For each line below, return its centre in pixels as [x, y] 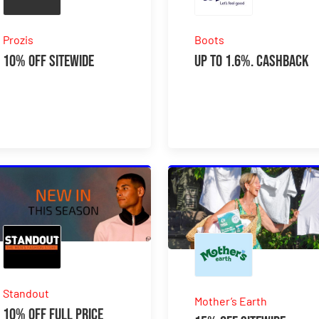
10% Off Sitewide [49, 61]
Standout [26, 293]
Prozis [19, 39]
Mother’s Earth [231, 300]
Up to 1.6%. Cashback [252, 61]
